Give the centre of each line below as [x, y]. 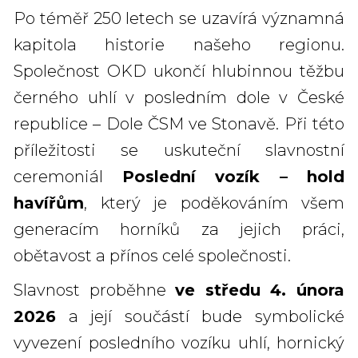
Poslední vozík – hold [233, 177]
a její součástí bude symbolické [200, 317]
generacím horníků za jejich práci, [179, 230]
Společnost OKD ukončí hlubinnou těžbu [179, 72]
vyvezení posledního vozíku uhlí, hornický [179, 343]
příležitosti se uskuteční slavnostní [179, 151]
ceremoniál [68, 177]
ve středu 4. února [260, 290]
